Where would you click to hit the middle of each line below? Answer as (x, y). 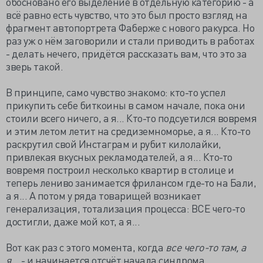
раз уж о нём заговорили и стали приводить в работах (130, 41)
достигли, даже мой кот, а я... (73, 221)
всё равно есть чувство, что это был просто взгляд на (127, 15)
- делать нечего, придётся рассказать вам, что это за (126, 53)
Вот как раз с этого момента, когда (86, 247)
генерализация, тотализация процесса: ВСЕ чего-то (125, 208)
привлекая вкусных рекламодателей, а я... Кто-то (119, 157)
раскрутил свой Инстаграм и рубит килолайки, (114, 144)
